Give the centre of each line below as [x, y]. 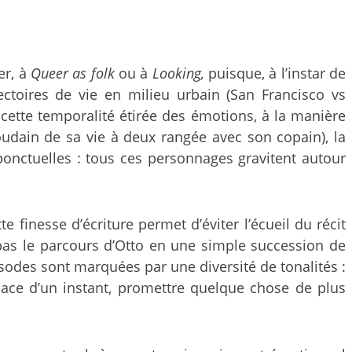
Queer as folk [73, 73]
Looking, [178, 73]
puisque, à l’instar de [275, 73]
